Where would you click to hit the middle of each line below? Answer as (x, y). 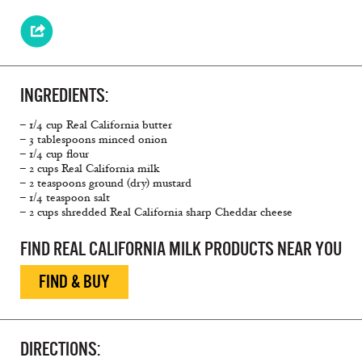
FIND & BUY (74, 282)
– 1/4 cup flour (55, 154)
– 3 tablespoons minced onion (94, 140)
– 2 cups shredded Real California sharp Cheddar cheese (156, 213)
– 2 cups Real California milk (90, 169)
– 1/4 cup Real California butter (96, 125)
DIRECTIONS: (60, 349)
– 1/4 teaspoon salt (65, 198)
